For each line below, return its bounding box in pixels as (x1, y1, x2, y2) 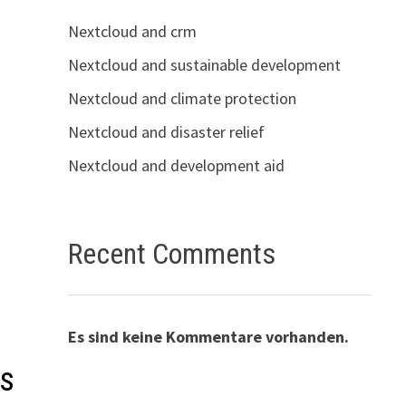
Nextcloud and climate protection (67, 87, 296, 109)
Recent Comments (67, 236, 275, 271)
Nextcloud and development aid (67, 154, 285, 176)
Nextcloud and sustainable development (67, 53, 341, 75)
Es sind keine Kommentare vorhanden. (67, 325, 349, 347)
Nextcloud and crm (67, 20, 197, 42)
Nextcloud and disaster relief (67, 121, 265, 142)
